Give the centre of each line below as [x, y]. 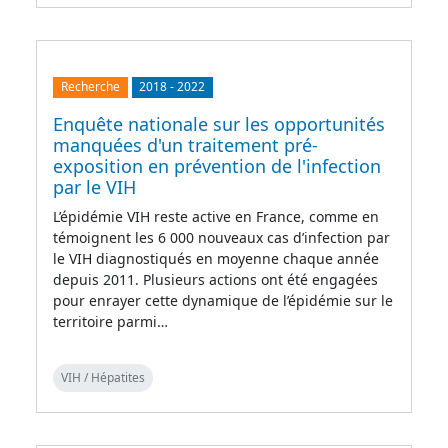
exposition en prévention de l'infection [217, 165]
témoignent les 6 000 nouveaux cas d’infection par [221, 237]
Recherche [90, 87]
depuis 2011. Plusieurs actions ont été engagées [215, 279]
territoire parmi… [110, 321]
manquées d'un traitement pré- [185, 144]
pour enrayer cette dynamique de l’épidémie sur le [223, 300]
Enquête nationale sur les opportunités [219, 123]
